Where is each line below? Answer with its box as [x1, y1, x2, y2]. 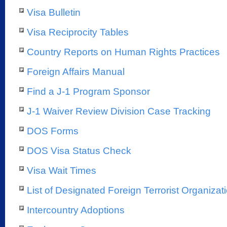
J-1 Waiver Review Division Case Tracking [27, 105, 211, 117]
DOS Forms [27, 125, 79, 137]
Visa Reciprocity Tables [27, 26, 129, 38]
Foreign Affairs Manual [27, 66, 125, 78]
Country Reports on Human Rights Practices [27, 46, 220, 58]
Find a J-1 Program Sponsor [27, 86, 150, 97]
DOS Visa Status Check [27, 145, 131, 157]
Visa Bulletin [27, 7, 81, 18]
